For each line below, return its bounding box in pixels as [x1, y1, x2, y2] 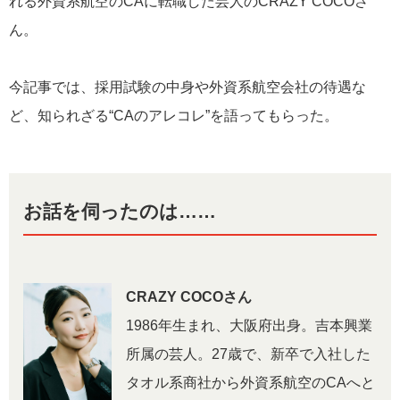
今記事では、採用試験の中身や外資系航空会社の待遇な [9, 79, 366, 95]
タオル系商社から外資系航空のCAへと [126, 375, 375, 390]
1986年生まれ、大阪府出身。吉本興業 [126, 318, 372, 333]
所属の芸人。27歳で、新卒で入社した [126, 346, 371, 362]
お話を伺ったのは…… [23, 200, 216, 221]
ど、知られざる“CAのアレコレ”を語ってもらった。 [9, 108, 338, 123]
